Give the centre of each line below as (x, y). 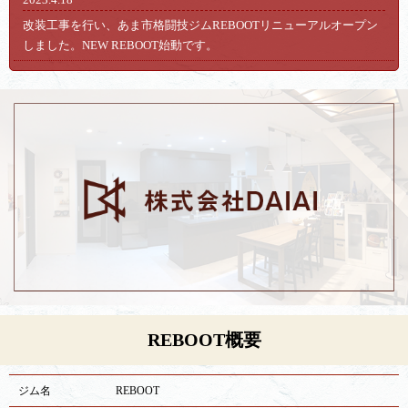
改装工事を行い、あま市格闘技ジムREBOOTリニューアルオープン (201, 25)
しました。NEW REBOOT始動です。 (121, 46)
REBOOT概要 (204, 341)
